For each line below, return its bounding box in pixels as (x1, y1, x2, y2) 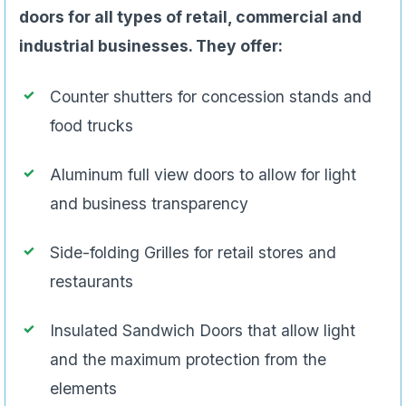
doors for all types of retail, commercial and (19, 7, 362, 27)
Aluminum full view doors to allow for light (50, 165, 356, 185)
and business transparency (50, 194, 248, 214)
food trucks (50, 116, 133, 136)
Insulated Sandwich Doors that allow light (50, 321, 355, 341)
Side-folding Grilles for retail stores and (50, 243, 336, 263)
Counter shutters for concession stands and (50, 87, 372, 107)
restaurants (50, 272, 133, 292)
